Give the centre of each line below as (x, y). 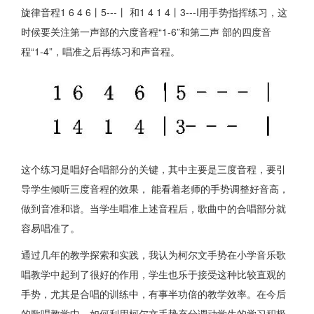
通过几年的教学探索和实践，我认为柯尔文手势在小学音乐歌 (153, 255)
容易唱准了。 (50, 228)
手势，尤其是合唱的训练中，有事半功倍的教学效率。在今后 (153, 294)
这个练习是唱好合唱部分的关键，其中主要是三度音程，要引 (153, 169)
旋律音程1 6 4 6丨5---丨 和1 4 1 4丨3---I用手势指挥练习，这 (154, 12)
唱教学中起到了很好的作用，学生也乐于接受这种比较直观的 (153, 274)
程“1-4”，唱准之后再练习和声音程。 (101, 52)
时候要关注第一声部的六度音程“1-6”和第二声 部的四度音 (146, 32)
